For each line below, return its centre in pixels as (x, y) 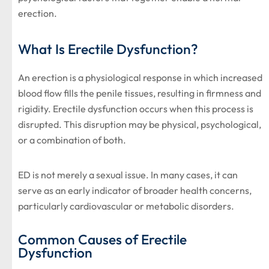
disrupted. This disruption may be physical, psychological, (140, 124)
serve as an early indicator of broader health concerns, (135, 190)
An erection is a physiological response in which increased (140, 77)
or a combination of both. (72, 140)
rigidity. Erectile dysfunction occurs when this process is (136, 109)
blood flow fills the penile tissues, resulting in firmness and (140, 93)
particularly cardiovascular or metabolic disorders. (126, 206)
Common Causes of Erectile (102, 239)
